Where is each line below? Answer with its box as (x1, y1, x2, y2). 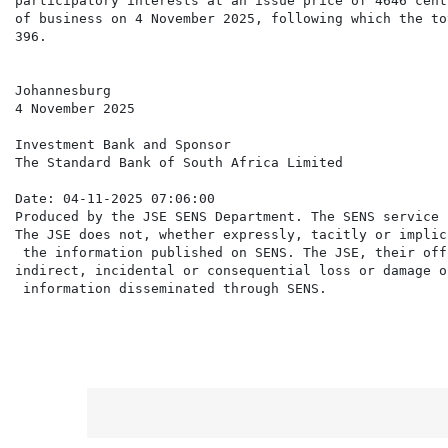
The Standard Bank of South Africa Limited (15, 155, 343, 171)
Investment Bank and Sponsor (15, 137, 231, 153)
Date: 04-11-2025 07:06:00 (15, 191, 215, 207)
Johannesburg (15, 83, 111, 99)
